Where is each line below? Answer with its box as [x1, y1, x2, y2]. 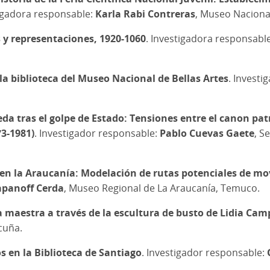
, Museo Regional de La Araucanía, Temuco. [64, 181, 260, 195]
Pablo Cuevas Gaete [160, 126, 254, 140]
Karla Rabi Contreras [95, 7, 195, 20]
